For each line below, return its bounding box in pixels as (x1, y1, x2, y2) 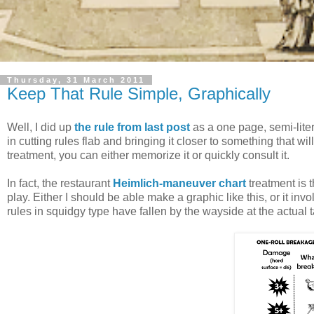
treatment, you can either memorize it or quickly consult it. (7, 149, 289, 162)
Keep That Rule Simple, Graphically (7, 84, 271, 104)
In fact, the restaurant (7, 177, 113, 190)
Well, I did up (7, 121, 74, 134)
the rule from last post (74, 121, 193, 134)
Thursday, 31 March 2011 (7, 76, 145, 85)
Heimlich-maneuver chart (113, 177, 246, 190)
